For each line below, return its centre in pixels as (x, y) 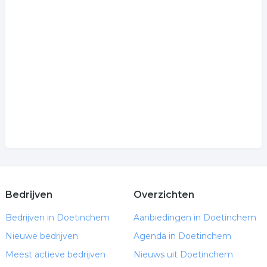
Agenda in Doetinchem (182, 236)
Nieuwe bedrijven (41, 236)
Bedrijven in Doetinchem (57, 218)
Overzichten (164, 195)
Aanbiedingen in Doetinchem (195, 218)
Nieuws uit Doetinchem (183, 254)
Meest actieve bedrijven (55, 254)
